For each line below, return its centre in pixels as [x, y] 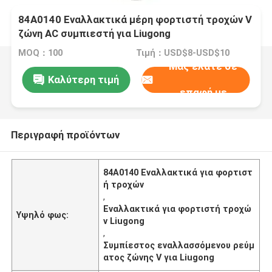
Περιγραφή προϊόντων [65, 134]
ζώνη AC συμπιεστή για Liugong [95, 34]
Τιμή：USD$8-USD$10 [182, 53]
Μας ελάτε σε [203, 66]
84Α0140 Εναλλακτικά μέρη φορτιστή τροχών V [135, 20]
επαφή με [203, 93]
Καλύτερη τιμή [83, 79]
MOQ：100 [41, 53]
